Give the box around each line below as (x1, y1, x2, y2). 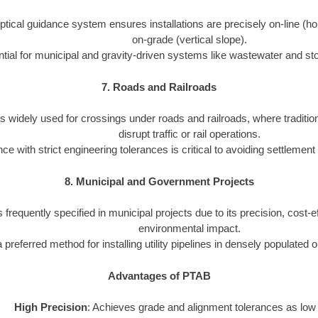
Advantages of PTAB (107, 269, 211, 282)
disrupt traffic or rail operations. (118, 128, 261, 141)
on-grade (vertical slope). (131, 33, 247, 46)
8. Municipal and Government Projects (64, 175, 254, 187)
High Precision (13, 301, 87, 314)
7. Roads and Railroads (102, 80, 216, 93)
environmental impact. (138, 222, 241, 235)
